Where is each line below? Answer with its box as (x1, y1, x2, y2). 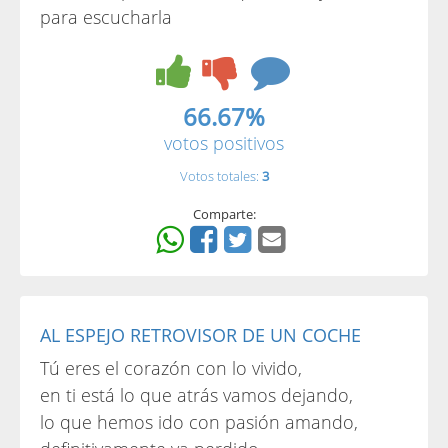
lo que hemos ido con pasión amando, (40, 410, 358, 434)
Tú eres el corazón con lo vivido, (40, 356, 302, 380)
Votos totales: (179, 167, 262, 185)
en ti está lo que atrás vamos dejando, (40, 383, 353, 407)
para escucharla (40, 5, 172, 29)
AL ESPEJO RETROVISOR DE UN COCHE (40, 323, 361, 347)
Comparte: (192, 205, 256, 223)
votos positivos (164, 131, 284, 155)
